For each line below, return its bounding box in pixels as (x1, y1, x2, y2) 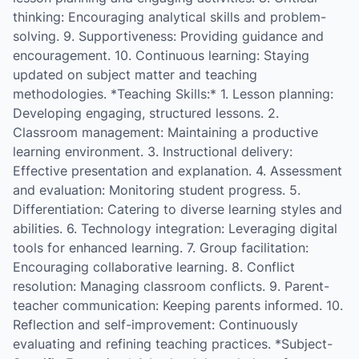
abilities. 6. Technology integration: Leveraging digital (13, 220, 337, 236)
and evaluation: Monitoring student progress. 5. (13, 182, 301, 198)
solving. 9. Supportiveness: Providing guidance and (13, 28, 324, 44)
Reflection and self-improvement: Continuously (13, 317, 298, 333)
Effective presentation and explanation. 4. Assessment (13, 163, 342, 179)
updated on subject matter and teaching (13, 67, 257, 83)
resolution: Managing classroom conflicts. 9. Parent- (13, 278, 329, 294)
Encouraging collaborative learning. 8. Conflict (13, 259, 295, 275)
